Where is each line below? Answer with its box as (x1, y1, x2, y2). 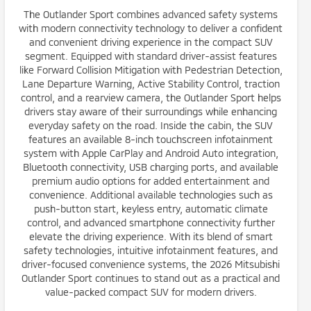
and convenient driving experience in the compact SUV (28, 36, 273, 48)
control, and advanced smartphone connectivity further (26, 217, 275, 228)
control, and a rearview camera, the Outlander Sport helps (20, 92, 281, 103)
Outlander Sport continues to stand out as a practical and (22, 272, 280, 284)
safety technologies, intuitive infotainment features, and (24, 244, 278, 256)
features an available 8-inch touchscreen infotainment (28, 133, 274, 145)
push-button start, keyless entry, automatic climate (33, 203, 268, 215)
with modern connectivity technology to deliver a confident (19, 22, 283, 34)
